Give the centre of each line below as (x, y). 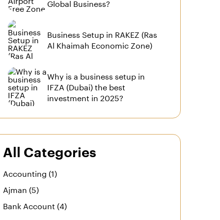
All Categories (50, 153)
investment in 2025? (85, 97)
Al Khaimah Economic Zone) (100, 44)
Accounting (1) (30, 173)
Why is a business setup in (96, 75)
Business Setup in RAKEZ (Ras (102, 34)
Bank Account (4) (35, 205)
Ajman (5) (21, 189)
